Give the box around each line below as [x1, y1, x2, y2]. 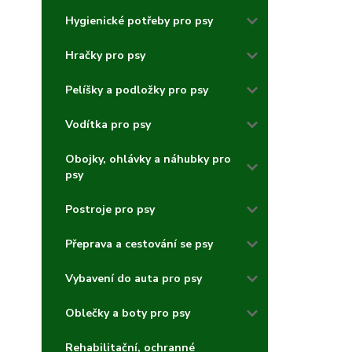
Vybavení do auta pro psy [65, 271, 202, 286]
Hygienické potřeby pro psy [65, 13, 213, 28]
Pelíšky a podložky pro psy [65, 82, 208, 97]
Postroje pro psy [65, 202, 155, 217]
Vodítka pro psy [65, 117, 151, 132]
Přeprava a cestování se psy [65, 236, 213, 251]
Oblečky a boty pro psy [65, 306, 190, 321]
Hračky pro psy [65, 48, 145, 63]
